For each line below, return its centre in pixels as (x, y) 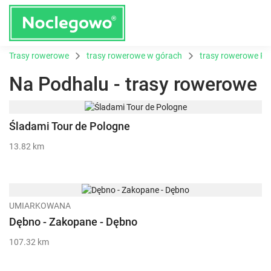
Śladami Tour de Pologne (70, 126)
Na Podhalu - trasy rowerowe (133, 84)
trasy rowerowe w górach (134, 56)
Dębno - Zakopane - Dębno (73, 221)
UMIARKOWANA (40, 205)
